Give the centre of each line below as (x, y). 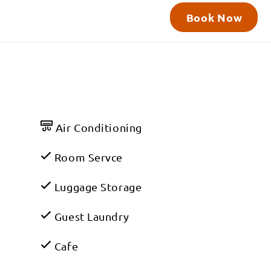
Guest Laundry (90, 217)
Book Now (214, 18)
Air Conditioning (97, 128)
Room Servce (87, 157)
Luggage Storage (97, 187)
